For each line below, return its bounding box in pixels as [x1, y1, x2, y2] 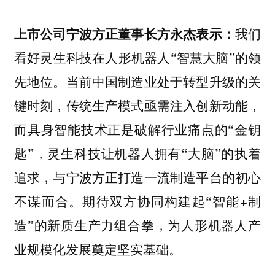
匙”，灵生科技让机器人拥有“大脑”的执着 [14, 144, 261, 162]
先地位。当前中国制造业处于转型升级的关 [14, 72, 261, 90]
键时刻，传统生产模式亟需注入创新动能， [14, 96, 261, 114]
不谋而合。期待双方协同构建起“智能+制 [14, 192, 261, 210]
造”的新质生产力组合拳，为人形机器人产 [14, 215, 261, 234]
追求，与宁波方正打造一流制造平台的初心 [14, 168, 261, 186]
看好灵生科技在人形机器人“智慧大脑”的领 [14, 48, 261, 66]
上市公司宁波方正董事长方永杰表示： [14, 24, 235, 42]
